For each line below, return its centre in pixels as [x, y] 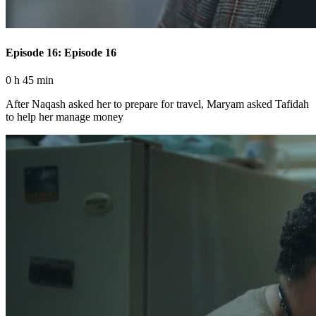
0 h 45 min [30, 80]
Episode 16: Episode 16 [61, 52]
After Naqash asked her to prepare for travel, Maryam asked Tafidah [157, 104]
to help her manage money [65, 116]
